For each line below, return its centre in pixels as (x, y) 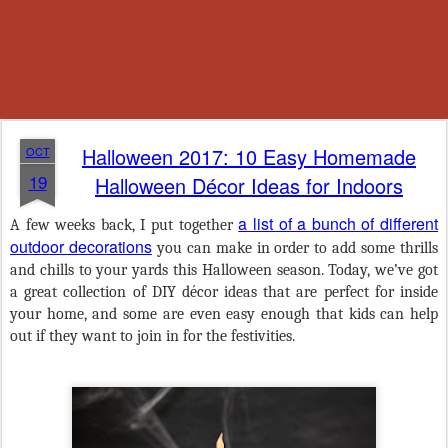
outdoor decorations (81, 246)
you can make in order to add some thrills (295, 248)
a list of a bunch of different (338, 223)
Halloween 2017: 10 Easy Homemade (249, 156)
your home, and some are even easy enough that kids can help (224, 314)
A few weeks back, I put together (124, 225)
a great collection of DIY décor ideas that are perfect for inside (224, 292)
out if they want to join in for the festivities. (152, 336)
